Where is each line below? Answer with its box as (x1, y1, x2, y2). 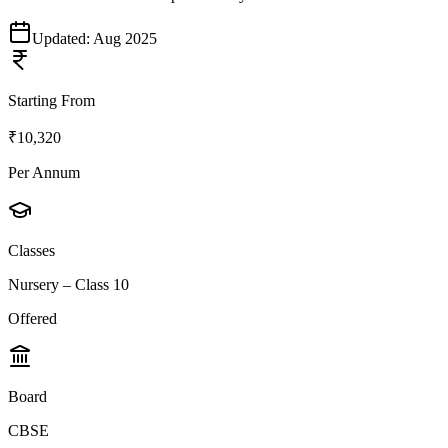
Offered (8, 310, 57, 328)
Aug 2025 (93, 30, 157, 48)
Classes (8, 242, 55, 260)
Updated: (32, 30, 93, 48)
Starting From (8, 92, 95, 110)
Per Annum (8, 164, 80, 182)
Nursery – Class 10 (8, 276, 129, 294)
